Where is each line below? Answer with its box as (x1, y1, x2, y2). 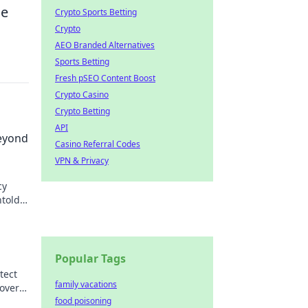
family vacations (55, 278, 117, 290)
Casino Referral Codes (55, 138, 140, 150)
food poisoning (55, 295, 111, 307)
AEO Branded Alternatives (55, 39, 155, 51)
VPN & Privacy (55, 155, 109, 166)
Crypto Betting (55, 105, 110, 117)
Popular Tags (55, 251, 126, 266)
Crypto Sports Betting (55, 6, 137, 18)
